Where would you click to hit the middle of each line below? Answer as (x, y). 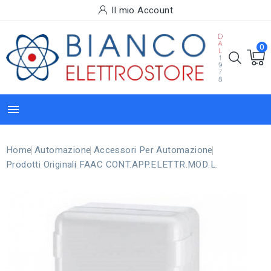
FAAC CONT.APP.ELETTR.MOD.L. (149, 164)
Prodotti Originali (41, 164)
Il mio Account (142, 10)
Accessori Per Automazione (153, 150)
